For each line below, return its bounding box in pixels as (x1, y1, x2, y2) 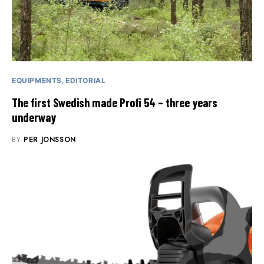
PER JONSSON (24, 134, 76, 146)
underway (12, 110, 56, 125)
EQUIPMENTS (12, 76, 62, 85)
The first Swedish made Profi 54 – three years (12, 95, 217, 110)
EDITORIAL (65, 76, 106, 85)
